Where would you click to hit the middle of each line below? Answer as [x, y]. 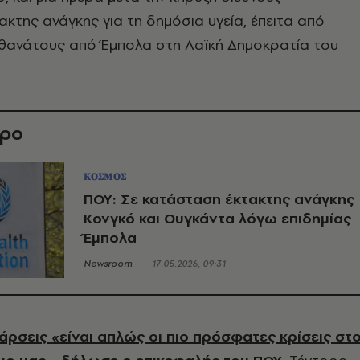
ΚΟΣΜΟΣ [105, 176]
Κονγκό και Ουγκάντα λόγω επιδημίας [217, 218]
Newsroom [108, 263]
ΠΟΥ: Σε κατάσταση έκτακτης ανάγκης [219, 198]
